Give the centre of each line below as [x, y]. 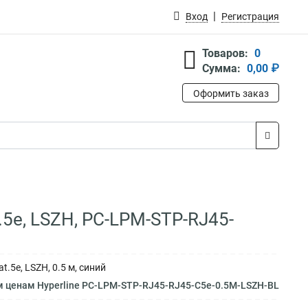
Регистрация [250, 16]
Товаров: [225, 53]
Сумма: [221, 68]
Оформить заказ [231, 93]
